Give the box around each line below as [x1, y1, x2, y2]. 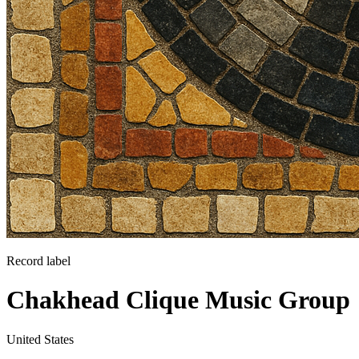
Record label [6, 254, 71, 268]
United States [6, 332, 74, 346]
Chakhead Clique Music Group [6, 285, 350, 315]
